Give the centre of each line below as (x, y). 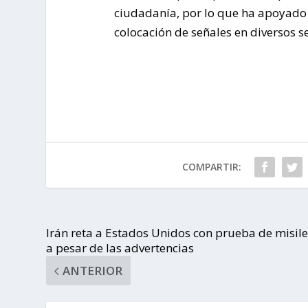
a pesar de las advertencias (120, 248)
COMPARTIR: (211, 167)
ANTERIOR (93, 271)
